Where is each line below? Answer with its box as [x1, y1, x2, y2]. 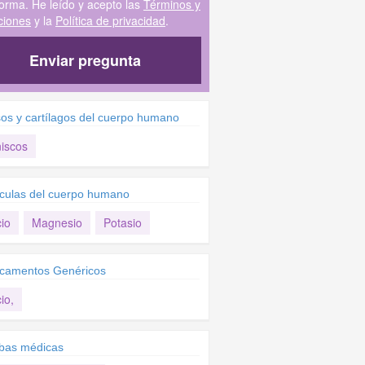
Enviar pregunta [29, 50, 142, 71]
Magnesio [31, 214, 82, 231]
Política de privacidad [55, 12, 165, 29]
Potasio [103, 214, 142, 231]
